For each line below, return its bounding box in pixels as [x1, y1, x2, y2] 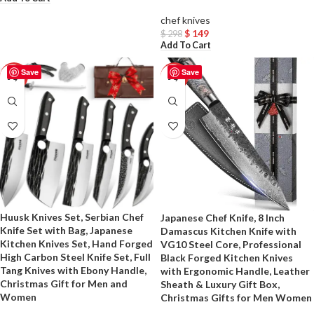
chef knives [161, 13, 210, 26]
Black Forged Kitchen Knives [161, 252, 293, 264]
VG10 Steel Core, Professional [161, 238, 301, 251]
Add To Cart [161, 40, 211, 51]
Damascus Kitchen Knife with [161, 225, 296, 238]
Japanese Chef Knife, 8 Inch [161, 212, 285, 224]
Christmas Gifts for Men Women [161, 292, 312, 304]
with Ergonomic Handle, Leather [161, 265, 310, 278]
